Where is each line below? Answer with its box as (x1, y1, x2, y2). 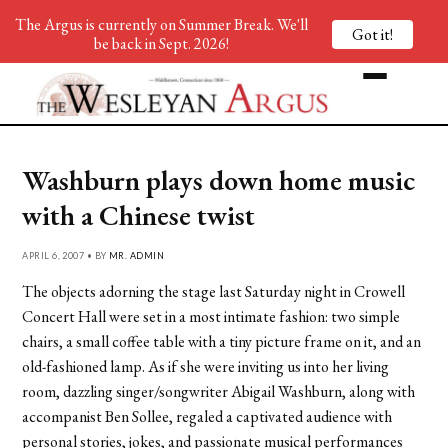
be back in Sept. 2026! (93, 33, 229, 54)
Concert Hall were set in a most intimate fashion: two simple (22, 305, 401, 327)
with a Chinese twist (22, 196, 256, 233)
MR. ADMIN (108, 249, 165, 261)
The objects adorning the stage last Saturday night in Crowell (22, 280, 406, 302)
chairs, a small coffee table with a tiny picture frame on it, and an (22, 330, 422, 352)
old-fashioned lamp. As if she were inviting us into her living (22, 355, 390, 377)
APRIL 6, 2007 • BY (22, 249, 109, 261)
